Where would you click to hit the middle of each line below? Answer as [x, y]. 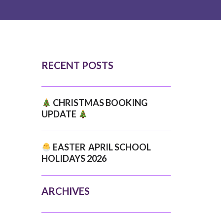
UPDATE [59, 114]
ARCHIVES [65, 191]
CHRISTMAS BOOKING [99, 103]
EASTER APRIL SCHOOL [101, 147]
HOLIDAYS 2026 [74, 159]
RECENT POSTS [77, 65]
